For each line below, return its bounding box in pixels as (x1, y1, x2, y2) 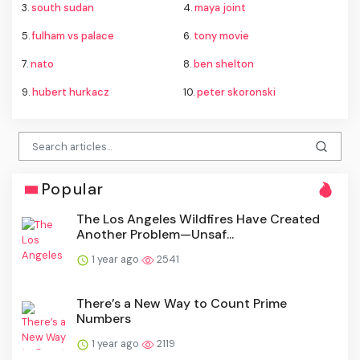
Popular (41, 179, 104, 200)
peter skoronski (197, 85, 276, 100)
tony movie (194, 29, 249, 43)
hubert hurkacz (32, 85, 109, 100)
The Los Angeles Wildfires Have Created (76, 211, 320, 228)
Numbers (76, 310, 131, 328)
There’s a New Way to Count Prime (76, 295, 287, 313)
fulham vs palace (32, 29, 114, 43)
